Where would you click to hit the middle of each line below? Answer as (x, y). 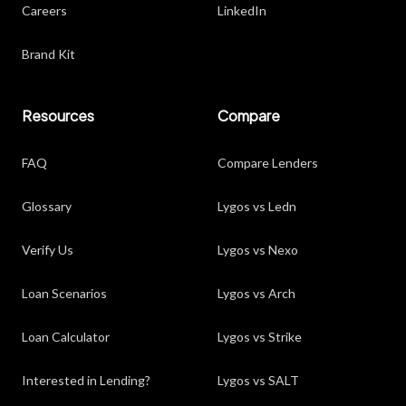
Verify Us (48, 250)
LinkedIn (242, 10)
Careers (44, 10)
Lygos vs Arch (256, 293)
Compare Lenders (268, 163)
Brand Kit (48, 54)
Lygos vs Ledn (257, 206)
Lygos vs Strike (260, 337)
